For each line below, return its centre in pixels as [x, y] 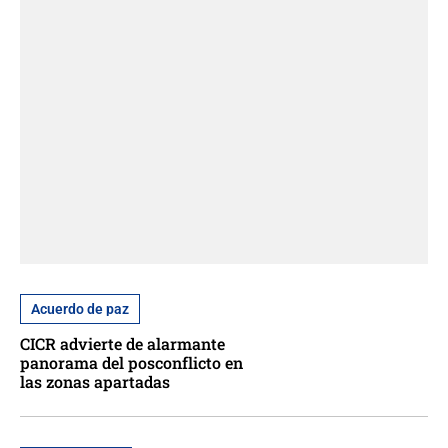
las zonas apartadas [95, 382]
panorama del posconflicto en [131, 363]
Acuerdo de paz [80, 309]
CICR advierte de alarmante [122, 344]
